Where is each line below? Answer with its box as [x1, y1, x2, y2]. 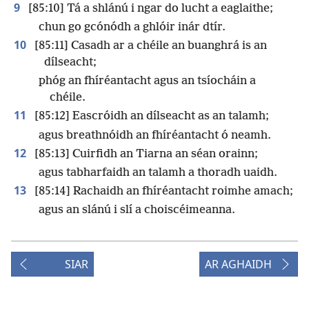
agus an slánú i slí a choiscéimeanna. [39, 203, 235, 217]
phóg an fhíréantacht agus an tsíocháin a [39, 74, 256, 88]
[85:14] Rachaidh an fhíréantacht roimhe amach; [32, 185, 293, 199]
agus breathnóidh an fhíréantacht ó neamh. [39, 128, 271, 142]
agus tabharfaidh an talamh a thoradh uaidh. [39, 166, 277, 179]
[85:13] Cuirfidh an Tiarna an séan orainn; [32, 147, 258, 161]
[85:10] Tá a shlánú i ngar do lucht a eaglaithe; [26, 1, 273, 15]
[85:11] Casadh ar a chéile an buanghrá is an [32, 39, 267, 53]
